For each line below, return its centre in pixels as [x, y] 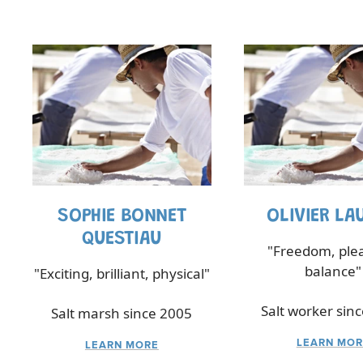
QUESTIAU [122, 239]
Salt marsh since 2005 [122, 313]
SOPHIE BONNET [122, 216]
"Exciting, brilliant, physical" [122, 273]
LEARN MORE [122, 345]
